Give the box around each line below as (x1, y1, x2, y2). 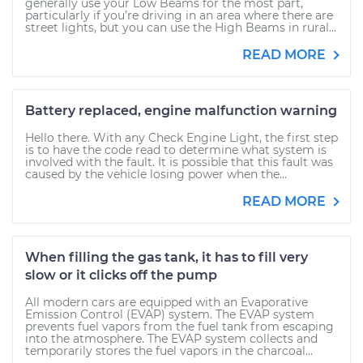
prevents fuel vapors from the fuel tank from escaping (25, 319, 334, 334)
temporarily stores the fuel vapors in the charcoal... (25, 344, 313, 358)
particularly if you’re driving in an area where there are (25, 8, 333, 23)
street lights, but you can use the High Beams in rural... (25, 20, 336, 35)
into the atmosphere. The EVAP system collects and (25, 331, 318, 346)
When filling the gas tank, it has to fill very (25, 250, 308, 265)
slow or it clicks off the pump (25, 267, 217, 283)
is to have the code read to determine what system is (25, 143, 327, 157)
